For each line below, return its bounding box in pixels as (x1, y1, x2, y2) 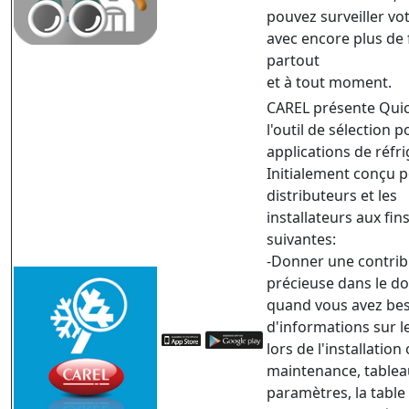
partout (267, 50, 320, 71)
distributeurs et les (267, 185, 397, 206)
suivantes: (267, 229, 336, 250)
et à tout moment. (267, 72, 395, 93)
